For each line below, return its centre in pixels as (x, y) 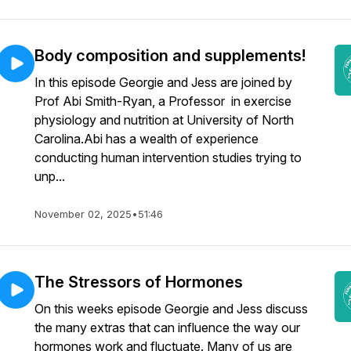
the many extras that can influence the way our (167, 327)
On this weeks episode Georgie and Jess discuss (171, 309)
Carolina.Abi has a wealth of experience (147, 139)
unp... (50, 176)
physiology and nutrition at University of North (164, 120)
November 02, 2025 (83, 214)
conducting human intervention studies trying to (168, 157)
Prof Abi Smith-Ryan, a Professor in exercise (163, 101)
